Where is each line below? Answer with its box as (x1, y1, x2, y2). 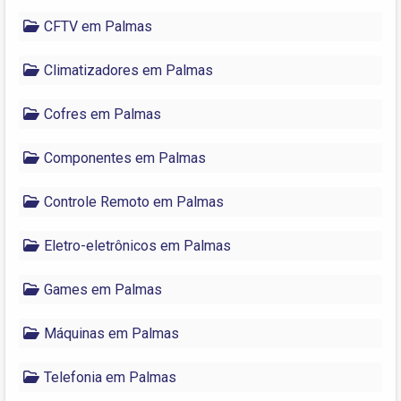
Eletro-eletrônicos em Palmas (44, 236, 231, 254)
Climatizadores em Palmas (44, 61, 213, 79)
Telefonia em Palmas (44, 368, 176, 386)
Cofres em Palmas (44, 105, 161, 123)
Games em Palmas (44, 280, 162, 298)
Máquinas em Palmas (44, 324, 179, 342)
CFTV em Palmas (44, 17, 152, 35)
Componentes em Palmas (44, 149, 206, 166)
